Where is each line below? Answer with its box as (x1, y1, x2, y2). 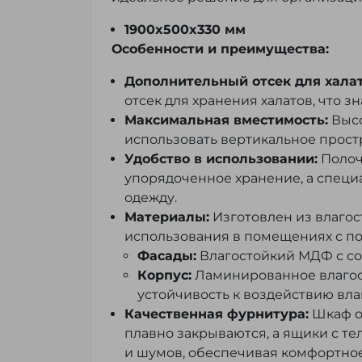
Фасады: (137, 248, 196, 264)
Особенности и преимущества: (112, 41, 329, 57)
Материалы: (124, 209, 209, 225)
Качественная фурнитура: (124, 306, 309, 322)
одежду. (124, 190, 177, 206)
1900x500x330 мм (124, 22, 246, 38)
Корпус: (137, 267, 192, 284)
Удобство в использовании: (124, 151, 318, 167)
